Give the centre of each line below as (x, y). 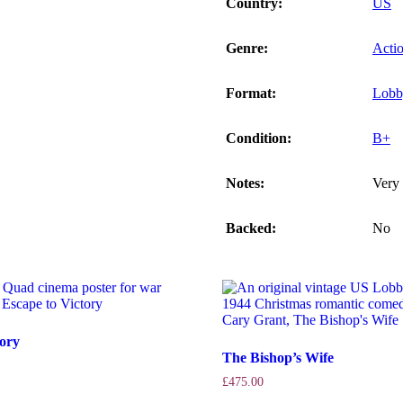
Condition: (258, 138)
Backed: (251, 228)
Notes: (245, 183)
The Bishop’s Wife (278, 357)
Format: (251, 93)
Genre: (246, 48)
